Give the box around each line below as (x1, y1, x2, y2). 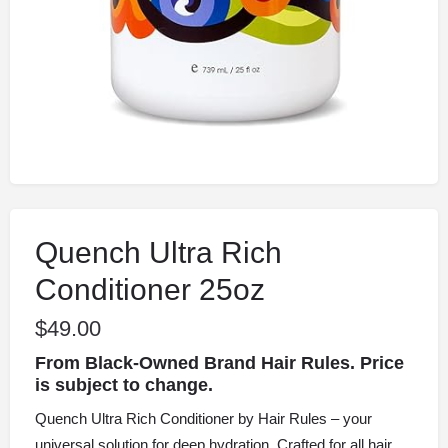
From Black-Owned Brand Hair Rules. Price (35, 353, 404, 374)
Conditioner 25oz (35, 273, 265, 307)
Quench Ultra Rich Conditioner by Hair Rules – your (35, 410, 372, 428)
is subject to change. (35, 375, 213, 396)
